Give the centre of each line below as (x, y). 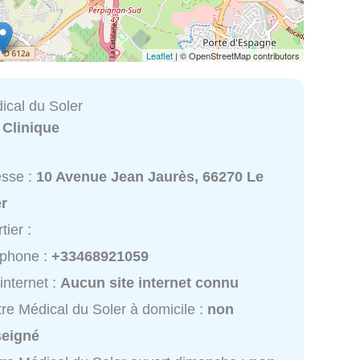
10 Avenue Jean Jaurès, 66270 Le (150, 177)
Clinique (31, 127)
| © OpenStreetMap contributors (236, 55)
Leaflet (160, 55)
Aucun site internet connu (150, 283)
